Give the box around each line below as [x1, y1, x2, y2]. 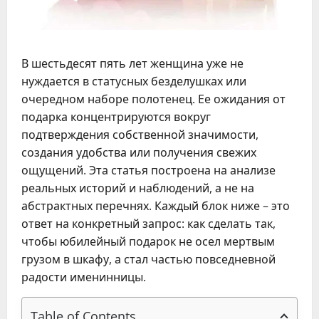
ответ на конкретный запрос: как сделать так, [21, 216, 276, 231]
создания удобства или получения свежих [21, 145, 256, 160]
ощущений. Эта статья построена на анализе [21, 162, 276, 178]
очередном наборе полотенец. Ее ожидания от [21, 91, 286, 107]
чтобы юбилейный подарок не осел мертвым [21, 234, 275, 249]
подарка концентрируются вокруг [21, 109, 211, 125]
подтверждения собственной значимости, [21, 127, 258, 142]
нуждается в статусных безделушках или [21, 73, 246, 89]
